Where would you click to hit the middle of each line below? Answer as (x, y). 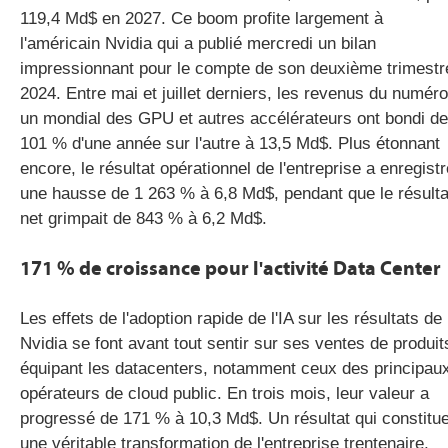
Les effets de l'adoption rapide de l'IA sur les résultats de (231, 318)
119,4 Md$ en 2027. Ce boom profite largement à (201, 18)
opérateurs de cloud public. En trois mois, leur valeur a (224, 393)
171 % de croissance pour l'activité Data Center (230, 268)
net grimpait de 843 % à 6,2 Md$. (143, 218)
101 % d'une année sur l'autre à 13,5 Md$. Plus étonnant (230, 143)
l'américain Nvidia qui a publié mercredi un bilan (198, 43)
